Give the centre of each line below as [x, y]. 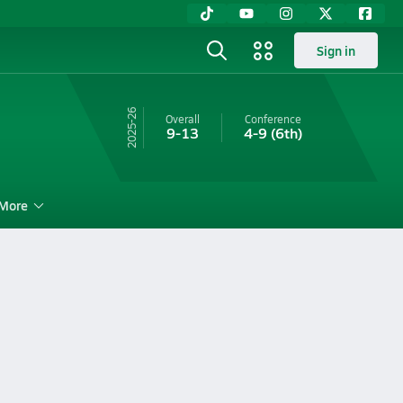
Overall [182, 119]
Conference [273, 119]
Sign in [336, 50]
